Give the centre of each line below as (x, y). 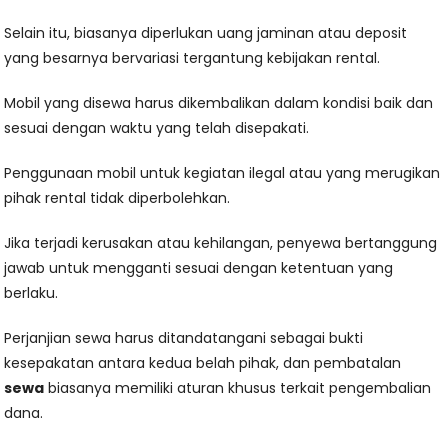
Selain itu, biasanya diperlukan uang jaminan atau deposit (206, 33)
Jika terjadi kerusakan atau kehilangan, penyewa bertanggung (221, 243)
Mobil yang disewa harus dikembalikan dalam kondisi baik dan (219, 103)
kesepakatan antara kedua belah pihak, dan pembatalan (203, 363)
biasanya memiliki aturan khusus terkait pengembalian (238, 388)
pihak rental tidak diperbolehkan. (117, 198)
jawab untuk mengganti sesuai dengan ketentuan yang (199, 268)
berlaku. (31, 293)
